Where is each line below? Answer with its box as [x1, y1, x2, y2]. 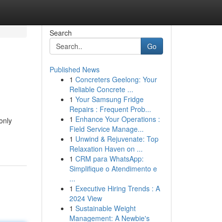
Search [49, 28, 72, 38]
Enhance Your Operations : [75, 114, 160, 124]
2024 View [69, 193, 102, 203]
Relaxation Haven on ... [69, 144, 143, 154]
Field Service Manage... [69, 124, 144, 134]
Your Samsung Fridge [75, 94, 144, 104]
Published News [49, 64, 100, 74]
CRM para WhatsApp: [75, 154, 144, 164]
